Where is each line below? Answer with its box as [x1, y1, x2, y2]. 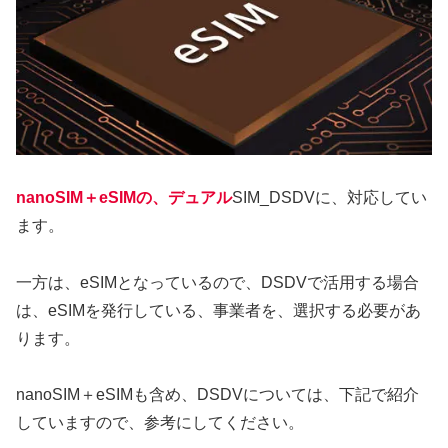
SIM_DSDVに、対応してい [232, 188, 427, 206]
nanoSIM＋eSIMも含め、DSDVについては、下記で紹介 [16, 386, 419, 404]
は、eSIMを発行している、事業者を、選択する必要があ [16, 301, 421, 319]
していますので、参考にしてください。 [16, 414, 304, 432]
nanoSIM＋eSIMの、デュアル [16, 188, 232, 206]
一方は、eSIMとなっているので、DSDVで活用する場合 [16, 273, 419, 291]
